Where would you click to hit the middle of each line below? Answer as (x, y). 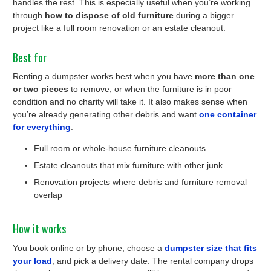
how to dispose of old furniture (109, 15)
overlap (48, 195)
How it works (39, 229)
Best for (30, 57)
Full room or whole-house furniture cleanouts (120, 149)
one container (228, 115)
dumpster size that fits (211, 248)
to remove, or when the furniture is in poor (150, 89)
